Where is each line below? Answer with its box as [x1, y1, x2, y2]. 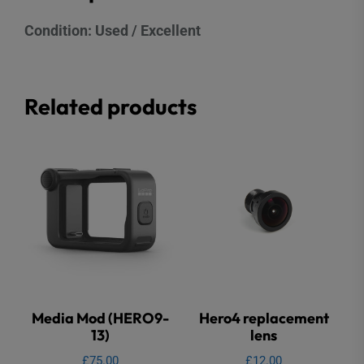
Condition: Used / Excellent [24, 22, 201, 40]
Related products [24, 93, 197, 121]
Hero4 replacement [198, 308, 329, 327]
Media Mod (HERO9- [31, 308, 169, 327]
